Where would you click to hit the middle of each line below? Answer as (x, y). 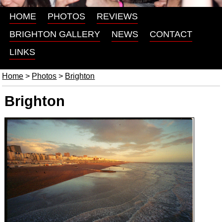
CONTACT (171, 34)
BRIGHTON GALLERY (55, 34)
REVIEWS (117, 17)
